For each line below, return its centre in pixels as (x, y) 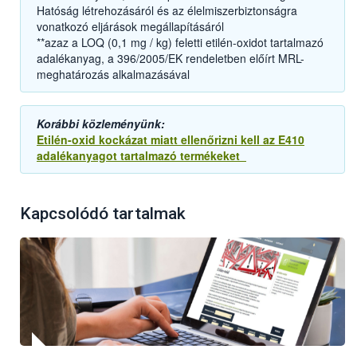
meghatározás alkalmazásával (113, 75)
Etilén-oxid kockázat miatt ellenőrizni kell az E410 (171, 140)
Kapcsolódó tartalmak (103, 214)
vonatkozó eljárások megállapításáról (132, 27)
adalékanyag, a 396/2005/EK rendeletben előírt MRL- (171, 59)
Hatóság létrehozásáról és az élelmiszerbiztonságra (167, 11)
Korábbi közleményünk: (102, 124)
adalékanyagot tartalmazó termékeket (141, 156)
